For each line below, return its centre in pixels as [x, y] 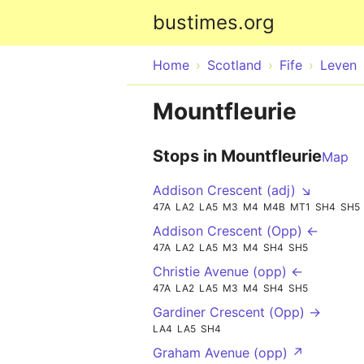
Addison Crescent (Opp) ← [236, 230]
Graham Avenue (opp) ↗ [228, 352]
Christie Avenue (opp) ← [228, 271]
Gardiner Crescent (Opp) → [237, 312]
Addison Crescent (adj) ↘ [232, 190]
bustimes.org [214, 22]
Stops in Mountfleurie [237, 156]
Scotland [234, 65]
